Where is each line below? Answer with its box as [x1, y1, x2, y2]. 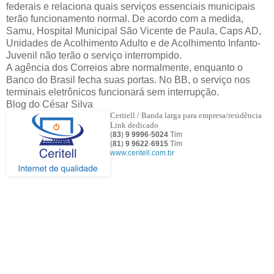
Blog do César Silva [6, 99, 93, 110]
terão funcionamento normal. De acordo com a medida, [6, 13, 243, 24]
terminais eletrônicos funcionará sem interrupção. [6, 87, 219, 98]
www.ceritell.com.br [110, 149, 174, 158]
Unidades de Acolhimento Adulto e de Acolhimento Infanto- [6, 38, 261, 49]
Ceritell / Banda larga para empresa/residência [110, 111, 262, 120]
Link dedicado [110, 120, 158, 130]
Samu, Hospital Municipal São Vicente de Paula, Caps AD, [6, 26, 261, 37]
